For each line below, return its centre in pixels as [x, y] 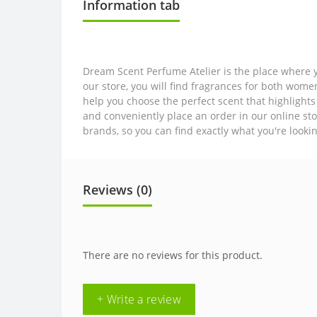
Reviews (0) [117, 189]
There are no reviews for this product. [173, 255]
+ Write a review [139, 299]
